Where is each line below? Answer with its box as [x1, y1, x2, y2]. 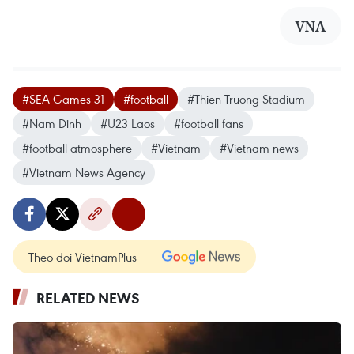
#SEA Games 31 [22, 90, 104, 107]
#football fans [174, 115, 243, 131]
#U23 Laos [100, 115, 155, 131]
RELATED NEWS [36, 288, 140, 307]
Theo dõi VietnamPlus [28, 248, 137, 265]
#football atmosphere [22, 139, 132, 156]
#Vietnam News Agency [22, 164, 145, 180]
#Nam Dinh [22, 115, 81, 131]
